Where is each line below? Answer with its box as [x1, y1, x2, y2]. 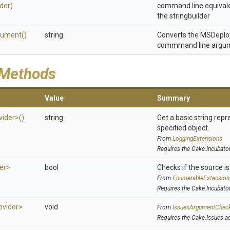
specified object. [157, 124, 209, 132]
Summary [157, 94, 190, 102]
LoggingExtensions [172, 135, 222, 142]
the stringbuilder [157, 12, 210, 20]
